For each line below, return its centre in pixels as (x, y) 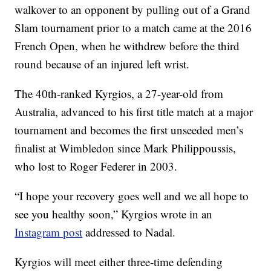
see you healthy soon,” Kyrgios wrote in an (114, 214)
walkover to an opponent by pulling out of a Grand (133, 10)
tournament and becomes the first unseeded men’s (129, 130)
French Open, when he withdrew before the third (127, 46)
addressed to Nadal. (129, 232)
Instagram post (49, 232)
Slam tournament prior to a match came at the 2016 (133, 28)
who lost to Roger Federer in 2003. (96, 166)
